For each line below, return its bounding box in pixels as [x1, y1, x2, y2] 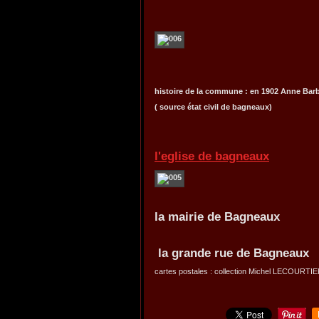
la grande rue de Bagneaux [155, 246, 309, 259]
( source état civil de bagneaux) [155, 103, 272, 111]
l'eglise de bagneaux [155, 150, 269, 162]
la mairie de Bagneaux [155, 210, 280, 223]
